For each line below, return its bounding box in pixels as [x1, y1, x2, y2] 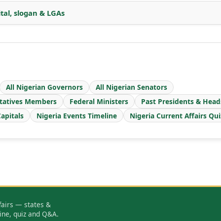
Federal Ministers [70, 96, 128, 106]
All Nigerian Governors [6, 82, 83, 92]
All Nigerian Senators [96, 82, 167, 92]
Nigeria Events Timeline [37, 110, 117, 120]
